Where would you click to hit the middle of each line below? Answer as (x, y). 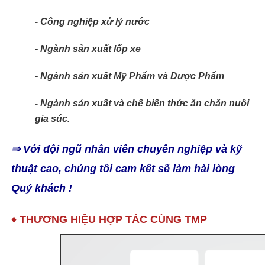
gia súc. (52, 119)
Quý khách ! (41, 188)
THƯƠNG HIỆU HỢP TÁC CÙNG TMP (113, 219)
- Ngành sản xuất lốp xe (88, 49)
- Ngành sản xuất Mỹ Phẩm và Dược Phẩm (129, 76)
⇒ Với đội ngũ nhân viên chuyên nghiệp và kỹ (126, 149)
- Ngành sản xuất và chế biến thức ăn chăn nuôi (142, 103)
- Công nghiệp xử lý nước (92, 22)
